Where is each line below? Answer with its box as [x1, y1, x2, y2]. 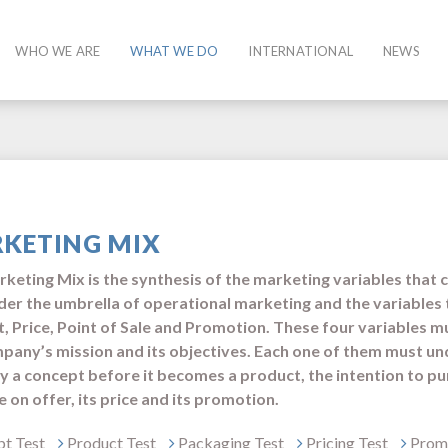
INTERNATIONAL [248, 43, 353, 59]
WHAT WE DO [130, 43, 219, 59]
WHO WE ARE [15, 43, 101, 59]
